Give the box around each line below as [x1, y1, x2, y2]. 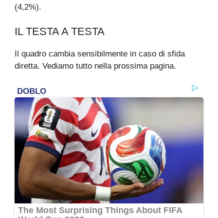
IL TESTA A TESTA [15, 25, 105, 38]
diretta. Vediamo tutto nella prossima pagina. [15, 61, 176, 71]
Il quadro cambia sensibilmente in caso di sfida [15, 49, 185, 59]
